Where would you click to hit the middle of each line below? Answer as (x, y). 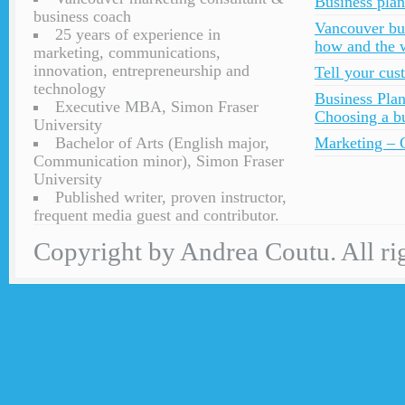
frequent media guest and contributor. (156, 215)
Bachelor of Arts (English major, (162, 143)
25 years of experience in (138, 34)
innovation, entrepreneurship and (141, 71)
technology (70, 89)
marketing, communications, (127, 52)
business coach (82, 16)
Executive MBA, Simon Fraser (157, 107)
